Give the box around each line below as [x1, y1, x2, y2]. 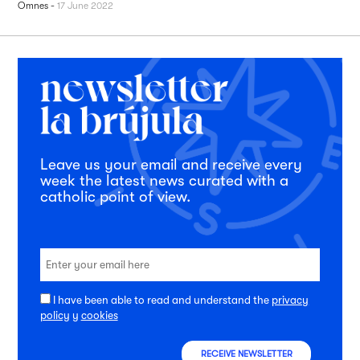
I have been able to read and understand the [53, 293, 272, 306]
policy [39, 309, 70, 321]
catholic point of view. [39, 187, 190, 206]
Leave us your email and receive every [39, 155, 302, 174]
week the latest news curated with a [39, 171, 288, 190]
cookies [80, 309, 118, 321]
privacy [272, 293, 309, 306]
